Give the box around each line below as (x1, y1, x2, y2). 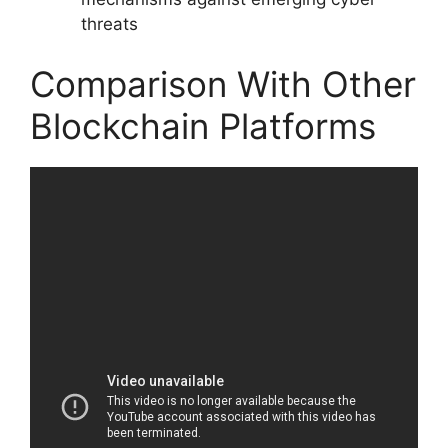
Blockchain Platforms (30, 104, 376, 147)
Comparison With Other (30, 62, 416, 105)
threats (81, 14, 138, 35)
